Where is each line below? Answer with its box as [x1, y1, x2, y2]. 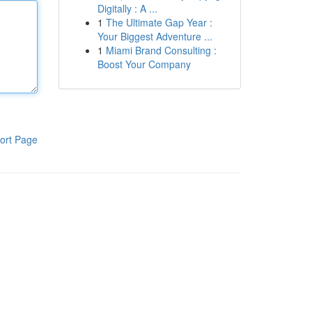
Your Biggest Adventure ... [97, 29, 212, 43]
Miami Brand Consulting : [105, 43, 217, 57]
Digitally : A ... [97, 1, 157, 15]
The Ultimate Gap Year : [105, 15, 212, 29]
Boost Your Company [97, 57, 191, 71]
